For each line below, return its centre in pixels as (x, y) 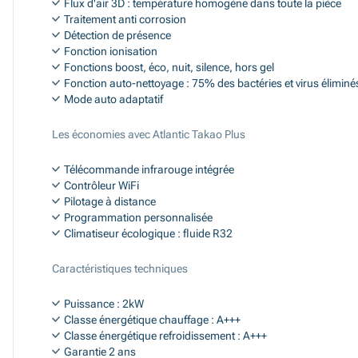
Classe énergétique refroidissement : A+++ (165, 336)
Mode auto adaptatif (113, 99)
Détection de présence (117, 35)
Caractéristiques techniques (120, 268)
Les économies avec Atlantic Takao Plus (149, 134)
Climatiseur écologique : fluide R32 (148, 233)
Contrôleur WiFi (101, 185)
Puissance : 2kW (104, 304)
